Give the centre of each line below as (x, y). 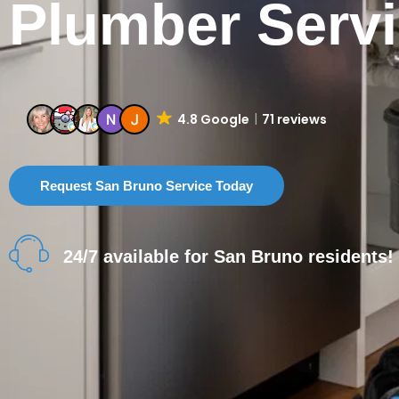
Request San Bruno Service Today (147, 186)
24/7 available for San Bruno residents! (229, 256)
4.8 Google (213, 120)
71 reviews (294, 120)
